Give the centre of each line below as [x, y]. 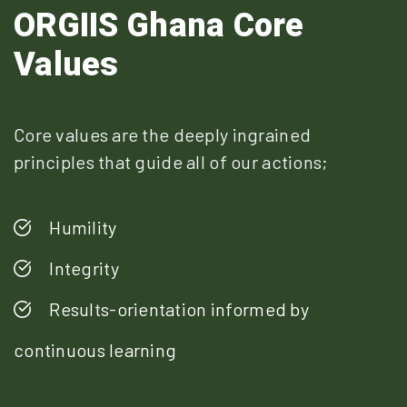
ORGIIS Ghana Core [159, 25]
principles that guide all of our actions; [171, 161]
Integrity [84, 268]
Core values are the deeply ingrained [163, 134]
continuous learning [95, 349]
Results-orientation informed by [179, 308]
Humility [83, 227]
